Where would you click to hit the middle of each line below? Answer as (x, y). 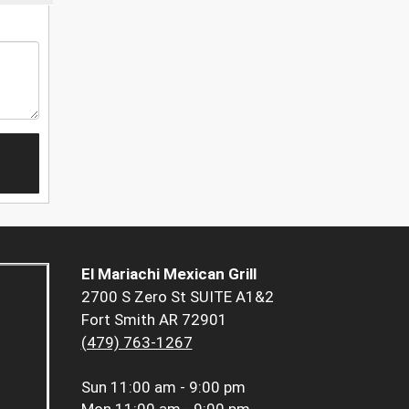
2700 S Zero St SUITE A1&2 (177, 297)
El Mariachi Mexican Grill (168, 274)
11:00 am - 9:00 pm (178, 388)
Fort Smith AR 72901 (154, 320)
